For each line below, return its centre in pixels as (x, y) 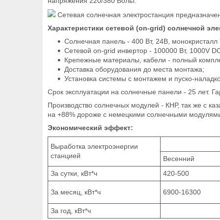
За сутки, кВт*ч (74, 173)
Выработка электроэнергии (94, 146)
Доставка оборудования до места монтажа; (134, 69)
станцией (66, 155)
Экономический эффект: (90, 127)
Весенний (182, 158)
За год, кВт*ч (71, 210)
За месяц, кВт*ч (76, 192)
